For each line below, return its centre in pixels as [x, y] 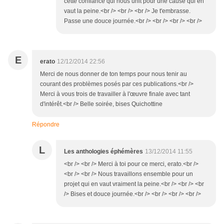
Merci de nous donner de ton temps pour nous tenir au [113, 74]
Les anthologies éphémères [103, 152]
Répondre [46, 125]
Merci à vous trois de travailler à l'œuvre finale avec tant [115, 94]
